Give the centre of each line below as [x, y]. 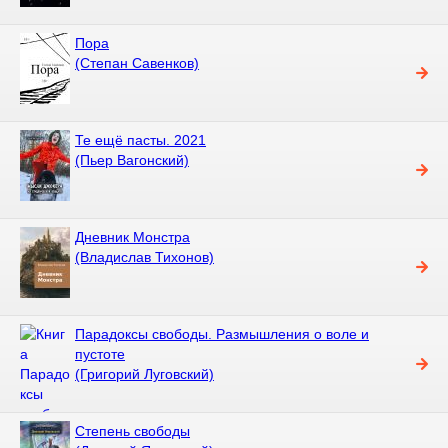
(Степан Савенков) [137, 62]
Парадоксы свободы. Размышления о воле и [222, 333]
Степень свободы [132, 430]
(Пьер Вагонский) [132, 159]
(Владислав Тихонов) [144, 256]
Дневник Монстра [132, 236]
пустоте [100, 353]
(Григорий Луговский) [144, 373]
